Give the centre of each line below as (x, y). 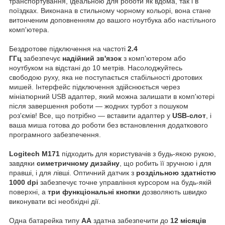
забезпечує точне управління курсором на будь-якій (125, 183)
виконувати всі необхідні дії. (55, 202)
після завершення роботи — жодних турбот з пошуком (99, 106)
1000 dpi (24, 183)
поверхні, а (28, 192)
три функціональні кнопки (94, 192)
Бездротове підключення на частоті (68, 49)
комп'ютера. (29, 30)
